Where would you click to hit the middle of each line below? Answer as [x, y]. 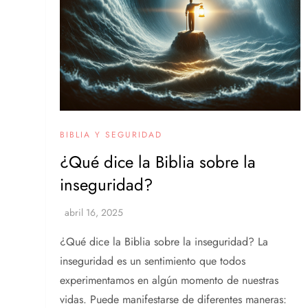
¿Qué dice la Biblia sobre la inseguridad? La [164, 241]
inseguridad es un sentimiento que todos [153, 261]
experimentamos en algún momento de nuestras [169, 280]
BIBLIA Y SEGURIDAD [111, 134]
